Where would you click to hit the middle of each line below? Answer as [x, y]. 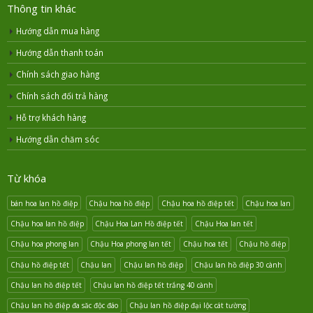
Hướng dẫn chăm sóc [58, 139]
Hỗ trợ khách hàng [51, 118]
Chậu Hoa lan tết [224, 223]
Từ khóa [27, 179]
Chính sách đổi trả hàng [62, 96]
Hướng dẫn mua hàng [58, 31]
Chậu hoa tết [205, 244]
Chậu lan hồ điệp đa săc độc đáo [64, 306]
